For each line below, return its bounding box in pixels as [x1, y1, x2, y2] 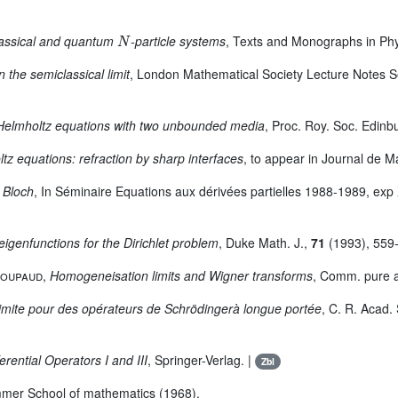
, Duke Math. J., [219, 234, 311, 251]
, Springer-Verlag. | [147, 351, 255, 369]
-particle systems [130, 32, 226, 50]
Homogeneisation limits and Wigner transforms [50, 267, 313, 284]
